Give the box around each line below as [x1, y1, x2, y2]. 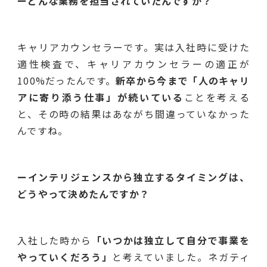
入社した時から [17, 232, 92, 247]
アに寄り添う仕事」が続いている [17, 89, 184, 104]
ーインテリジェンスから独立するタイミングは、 [17, 169, 250, 184]
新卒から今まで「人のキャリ [116, 73, 250, 88]
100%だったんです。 [17, 73, 116, 88]
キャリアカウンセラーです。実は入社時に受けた [17, 39, 250, 54]
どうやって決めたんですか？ [17, 186, 150, 201]
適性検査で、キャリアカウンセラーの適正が [17, 56, 250, 71]
